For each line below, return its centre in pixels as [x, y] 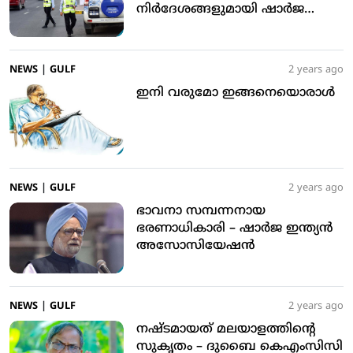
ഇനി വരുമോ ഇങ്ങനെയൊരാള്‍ [236, 93]
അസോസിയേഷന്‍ [196, 246]
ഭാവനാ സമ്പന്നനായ [201, 212]
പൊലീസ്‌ [165, 27]
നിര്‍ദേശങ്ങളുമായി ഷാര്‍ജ [220, 10]
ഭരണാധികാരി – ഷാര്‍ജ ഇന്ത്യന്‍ [183, 229]
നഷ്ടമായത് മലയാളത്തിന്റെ [226, 330]
